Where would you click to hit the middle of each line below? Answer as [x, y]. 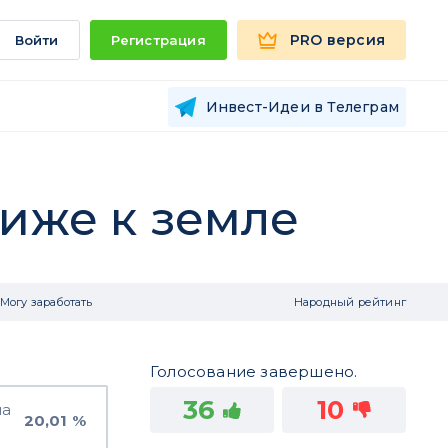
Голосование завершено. [254, 371]
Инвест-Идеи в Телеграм [302, 106]
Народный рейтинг [349, 302]
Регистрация [158, 40]
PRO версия [337, 40]
